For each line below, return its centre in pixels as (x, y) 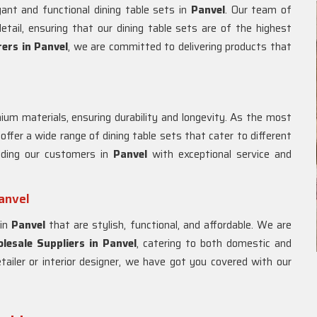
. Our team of (258, 10)
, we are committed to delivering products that (180, 47)
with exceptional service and (219, 154)
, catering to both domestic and (214, 243)
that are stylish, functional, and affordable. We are (169, 225)
